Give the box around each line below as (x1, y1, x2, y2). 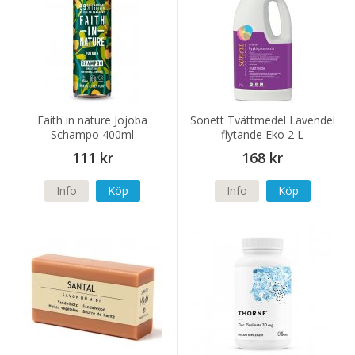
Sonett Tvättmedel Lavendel (189, 113, 335, 128)
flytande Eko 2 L (221, 127, 304, 143)
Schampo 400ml (51, 127, 135, 143)
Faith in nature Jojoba (37, 113, 148, 128)
